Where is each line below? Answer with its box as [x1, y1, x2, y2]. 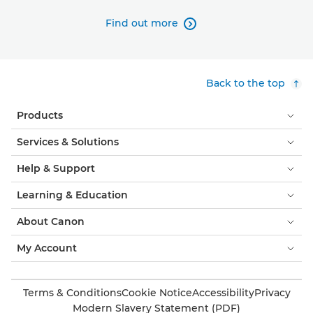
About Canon [17, 215, 85, 228]
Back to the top [206, 77, 285, 89]
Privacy [254, 286, 291, 299]
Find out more [105, 17, 178, 29]
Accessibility [191, 286, 254, 299]
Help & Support [17, 162, 95, 175]
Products [17, 109, 63, 122]
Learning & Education [17, 189, 128, 201]
